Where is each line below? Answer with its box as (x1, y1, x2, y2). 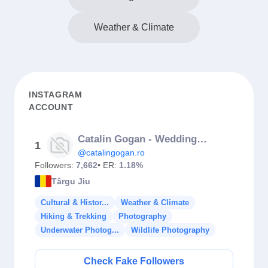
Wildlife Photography (131, 226, 209, 234)
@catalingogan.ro (78, 148, 145, 157)
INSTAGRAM (29, 90, 83, 99)
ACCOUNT (29, 102, 74, 112)
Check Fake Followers (84, 256, 184, 266)
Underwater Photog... (41, 226, 119, 234)
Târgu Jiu (51, 176, 90, 186)
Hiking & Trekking (41, 212, 106, 221)
